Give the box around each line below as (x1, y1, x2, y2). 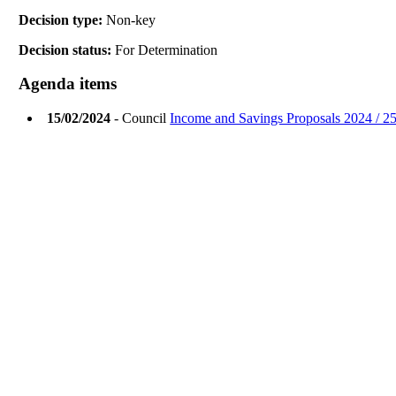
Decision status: (19, 42, 116, 57)
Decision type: (19, 11, 107, 27)
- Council (110, 110, 171, 126)
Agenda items (19, 74, 118, 94)
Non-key (106, 11, 156, 27)
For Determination (115, 42, 218, 57)
